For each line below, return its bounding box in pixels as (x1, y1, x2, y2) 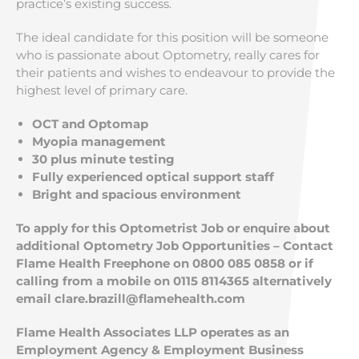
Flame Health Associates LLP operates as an (16, 325, 289, 340)
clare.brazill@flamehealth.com (54, 291, 245, 306)
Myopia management (32, 134, 169, 149)
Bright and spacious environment (32, 187, 244, 202)
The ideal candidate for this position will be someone (16, 30, 329, 45)
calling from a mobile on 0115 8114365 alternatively (16, 273, 332, 288)
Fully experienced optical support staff (32, 169, 277, 184)
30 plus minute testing (32, 151, 178, 167)
